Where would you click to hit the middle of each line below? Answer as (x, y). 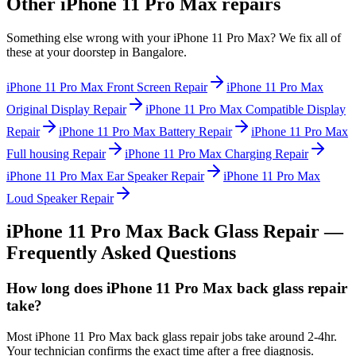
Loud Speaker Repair (60, 198)
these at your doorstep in (69, 52)
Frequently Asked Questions (121, 253)
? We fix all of (306, 37)
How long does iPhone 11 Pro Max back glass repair (177, 288)
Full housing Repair (56, 153)
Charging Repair (267, 153)
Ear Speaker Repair (155, 176)
